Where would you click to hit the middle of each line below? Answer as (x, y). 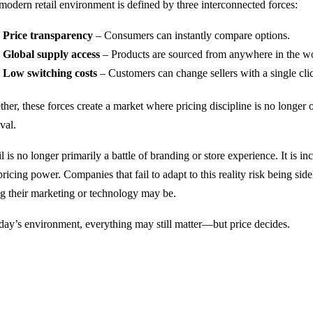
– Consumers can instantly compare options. (192, 35)
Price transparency (48, 35)
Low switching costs (50, 73)
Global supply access (52, 54)
